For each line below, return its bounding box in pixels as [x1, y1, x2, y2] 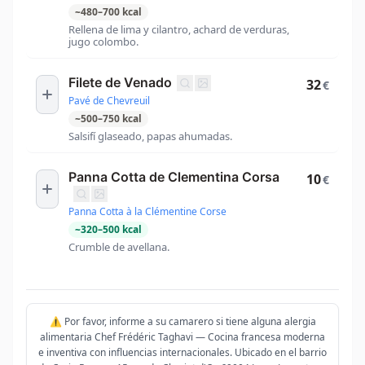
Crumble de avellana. [68, 240, 169, 255]
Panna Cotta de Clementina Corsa [68, 169, 279, 186]
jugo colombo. [68, 33, 139, 49]
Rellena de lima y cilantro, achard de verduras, [68, 21, 289, 37]
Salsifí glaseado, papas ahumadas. [68, 129, 232, 144]
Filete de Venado [68, 73, 172, 90]
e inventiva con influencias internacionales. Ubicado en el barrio [38, 345, 327, 360]
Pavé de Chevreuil [68, 94, 150, 108]
